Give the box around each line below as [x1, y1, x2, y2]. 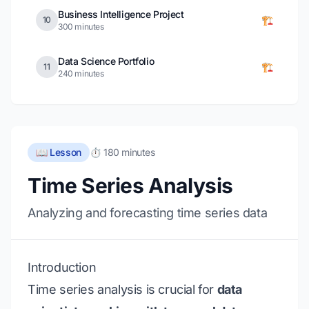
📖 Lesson [36, 146, 81, 158]
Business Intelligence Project [58, 8, 184, 20]
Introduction [28, 260, 97, 275]
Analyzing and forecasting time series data [28, 206, 268, 220]
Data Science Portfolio [58, 55, 154, 67]
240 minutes [58, 68, 104, 79]
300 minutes [58, 21, 104, 32]
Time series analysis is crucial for [28, 282, 217, 297]
